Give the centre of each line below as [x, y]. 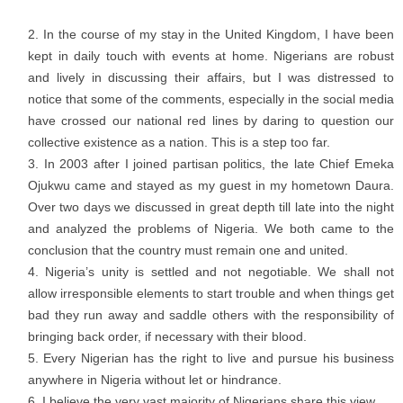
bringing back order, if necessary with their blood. [167, 336]
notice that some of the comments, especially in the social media [211, 99]
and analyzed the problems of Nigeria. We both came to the [211, 228]
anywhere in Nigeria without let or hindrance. [155, 379]
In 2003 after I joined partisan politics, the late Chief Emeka [219, 163]
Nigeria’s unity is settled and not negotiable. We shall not [220, 271]
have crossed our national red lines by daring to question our [211, 120]
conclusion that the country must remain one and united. [188, 250]
